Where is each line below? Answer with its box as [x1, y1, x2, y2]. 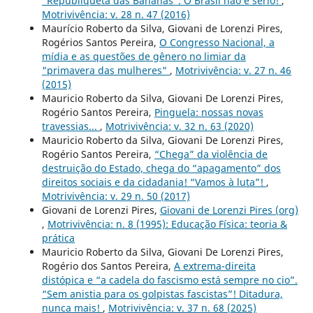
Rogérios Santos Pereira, [41, 35, 159, 49]
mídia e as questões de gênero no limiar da [41, 49, 246, 63]
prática [41, 231, 75, 245]
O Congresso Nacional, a [159, 35, 275, 49]
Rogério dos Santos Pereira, [41, 259, 174, 272]
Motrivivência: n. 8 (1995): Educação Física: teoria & [47, 217, 287, 231]
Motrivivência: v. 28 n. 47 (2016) [41, 7, 190, 21]
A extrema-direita [173, 259, 256, 272]
